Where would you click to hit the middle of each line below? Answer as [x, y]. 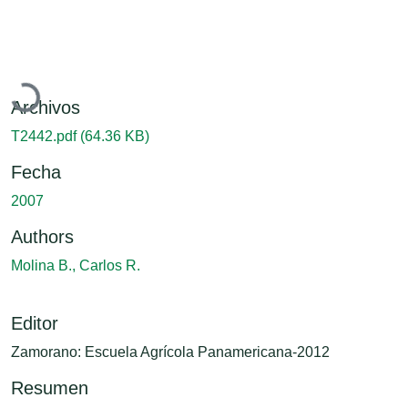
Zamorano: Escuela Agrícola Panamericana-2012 [170, 352]
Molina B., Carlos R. [76, 265]
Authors [42, 236]
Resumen [50, 388]
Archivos [46, 107]
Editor [35, 323]
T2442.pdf [46, 136]
